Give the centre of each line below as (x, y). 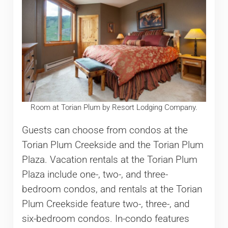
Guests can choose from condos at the (105, 130)
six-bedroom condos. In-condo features (105, 219)
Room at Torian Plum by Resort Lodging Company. (114, 108)
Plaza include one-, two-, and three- (95, 174)
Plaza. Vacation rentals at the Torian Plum (109, 160)
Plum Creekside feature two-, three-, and (106, 204)
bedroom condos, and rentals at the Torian (112, 189)
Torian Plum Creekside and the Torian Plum (112, 145)
